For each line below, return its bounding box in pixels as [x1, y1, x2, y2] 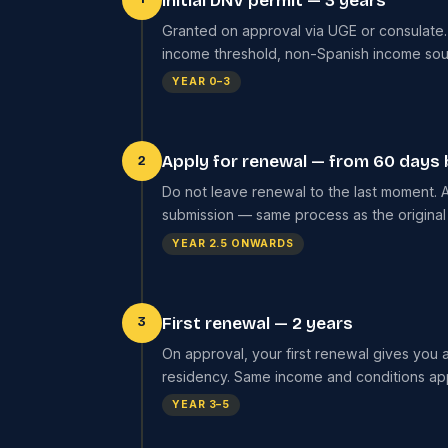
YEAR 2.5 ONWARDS [172, 236, 294, 250]
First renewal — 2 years [162, 312, 353, 334]
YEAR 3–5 [172, 398, 231, 412]
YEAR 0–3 [172, 75, 232, 89]
